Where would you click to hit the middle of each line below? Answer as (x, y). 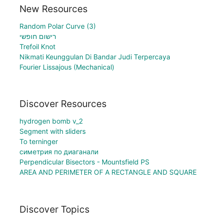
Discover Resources (63, 104)
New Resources (54, 9)
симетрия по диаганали (59, 152)
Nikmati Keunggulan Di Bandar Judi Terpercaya (95, 56)
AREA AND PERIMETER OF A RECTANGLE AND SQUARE (108, 172)
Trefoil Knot (37, 46)
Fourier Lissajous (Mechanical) (67, 67)
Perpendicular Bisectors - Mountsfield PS (84, 162)
